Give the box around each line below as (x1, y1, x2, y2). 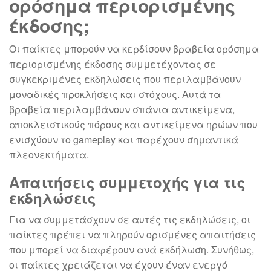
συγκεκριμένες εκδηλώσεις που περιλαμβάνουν (9, 72, 241, 87)
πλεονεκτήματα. (9, 148, 89, 162)
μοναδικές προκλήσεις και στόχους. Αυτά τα (9, 87, 221, 102)
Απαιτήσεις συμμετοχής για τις (9, 172, 246, 193)
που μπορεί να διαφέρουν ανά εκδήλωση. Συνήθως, (9, 243, 254, 257)
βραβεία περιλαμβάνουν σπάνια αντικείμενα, (9, 102, 235, 117)
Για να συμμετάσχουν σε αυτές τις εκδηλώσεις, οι (9, 212, 250, 227)
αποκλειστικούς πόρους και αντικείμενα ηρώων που (9, 117, 258, 132)
